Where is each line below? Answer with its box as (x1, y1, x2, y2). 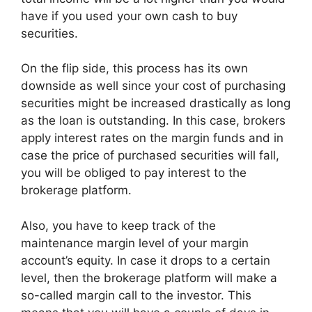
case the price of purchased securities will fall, (21, 148, 279, 163)
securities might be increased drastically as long (21, 96, 290, 111)
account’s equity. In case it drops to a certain (21, 253, 270, 267)
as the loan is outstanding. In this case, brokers (21, 114, 286, 128)
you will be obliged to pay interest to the (21, 166, 247, 180)
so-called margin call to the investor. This (21, 288, 251, 302)
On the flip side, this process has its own (21, 61, 248, 76)
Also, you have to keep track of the (21, 218, 216, 233)
